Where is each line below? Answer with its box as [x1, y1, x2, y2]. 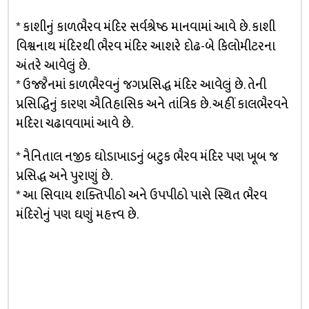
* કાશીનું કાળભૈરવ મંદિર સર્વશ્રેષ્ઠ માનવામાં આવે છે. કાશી [15, 16, 275, 38]
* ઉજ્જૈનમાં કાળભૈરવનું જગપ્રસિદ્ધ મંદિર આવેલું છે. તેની [15, 74, 266, 96]
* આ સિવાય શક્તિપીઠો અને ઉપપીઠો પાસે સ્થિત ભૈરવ [15, 184, 267, 206]
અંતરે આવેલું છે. [15, 54, 90, 77]
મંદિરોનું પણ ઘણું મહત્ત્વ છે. [15, 203, 139, 226]
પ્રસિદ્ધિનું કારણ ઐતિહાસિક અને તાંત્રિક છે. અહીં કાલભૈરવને [15, 93, 288, 115]
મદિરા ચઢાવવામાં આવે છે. [15, 112, 133, 134]
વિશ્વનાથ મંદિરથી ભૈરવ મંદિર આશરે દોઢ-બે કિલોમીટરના [15, 35, 275, 57]
